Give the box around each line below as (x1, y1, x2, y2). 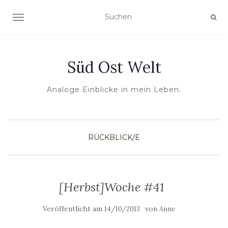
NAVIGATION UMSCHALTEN (18, 14, 121, 23)
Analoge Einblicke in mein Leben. (47, 85, 181, 94)
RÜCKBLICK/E (88, 133, 140, 142)
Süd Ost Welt (67, 58, 161, 77)
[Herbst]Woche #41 (59, 179, 164, 195)
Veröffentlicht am (43, 204, 104, 213)
